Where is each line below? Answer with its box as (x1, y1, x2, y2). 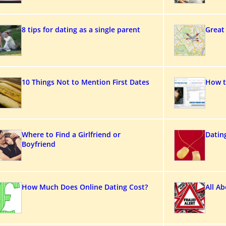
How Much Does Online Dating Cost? (22, 182, 148, 192)
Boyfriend (22, 139, 55, 149)
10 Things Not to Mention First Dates (22, 77, 149, 87)
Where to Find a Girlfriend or (22, 130, 121, 139)
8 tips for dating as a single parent (22, 25, 140, 34)
